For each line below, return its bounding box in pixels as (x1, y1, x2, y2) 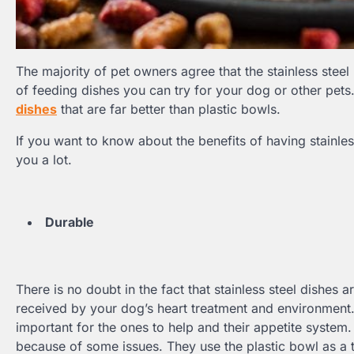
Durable (45, 214, 94, 231)
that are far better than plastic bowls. (57, 101, 281, 118)
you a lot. (16, 152, 72, 168)
